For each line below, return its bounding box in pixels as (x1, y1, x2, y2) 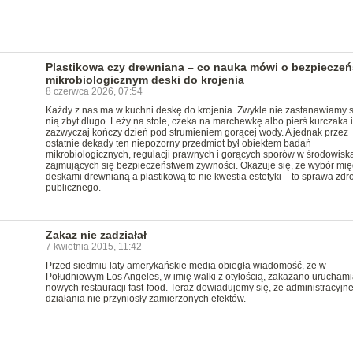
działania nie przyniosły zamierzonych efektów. (45, 293, 246, 304)
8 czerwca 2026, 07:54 (45, 86, 143, 97)
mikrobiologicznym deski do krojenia (45, 73, 244, 86)
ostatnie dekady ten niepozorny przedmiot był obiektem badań (45, 138, 311, 149)
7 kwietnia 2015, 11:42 (45, 241, 142, 252)
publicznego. (45, 182, 101, 193)
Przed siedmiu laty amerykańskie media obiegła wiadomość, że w (45, 260, 326, 271)
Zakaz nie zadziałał (45, 229, 147, 241)
